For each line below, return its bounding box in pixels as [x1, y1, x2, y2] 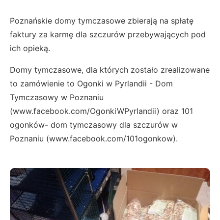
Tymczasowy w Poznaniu [10, 92, 104, 103]
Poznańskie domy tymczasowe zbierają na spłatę [10, 16, 193, 26]
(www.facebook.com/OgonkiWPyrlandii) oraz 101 [10, 106, 193, 116]
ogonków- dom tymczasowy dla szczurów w [10, 120, 178, 130]
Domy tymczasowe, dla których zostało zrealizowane [10, 65, 210, 75]
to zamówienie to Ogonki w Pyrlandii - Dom [10, 79, 173, 89]
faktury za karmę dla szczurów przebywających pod [10, 29, 206, 40]
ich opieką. [10, 43, 50, 54]
